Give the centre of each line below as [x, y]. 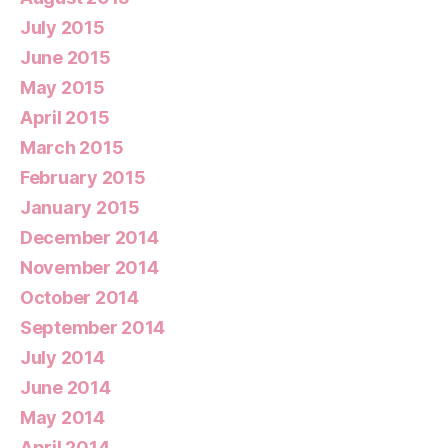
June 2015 [65, 57]
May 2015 [62, 87]
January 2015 [80, 207]
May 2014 [62, 417]
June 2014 [65, 387]
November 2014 [89, 267]
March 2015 [72, 147]
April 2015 [65, 117]
